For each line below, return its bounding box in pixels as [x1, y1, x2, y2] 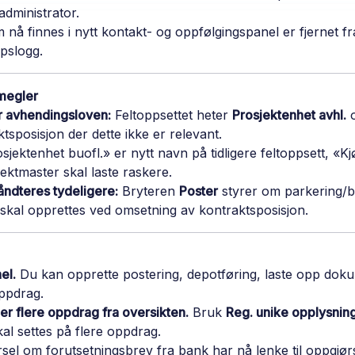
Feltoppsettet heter [111, 106, 232, 123]
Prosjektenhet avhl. [232, 106, 346, 123]
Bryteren [118, 182, 179, 199]
